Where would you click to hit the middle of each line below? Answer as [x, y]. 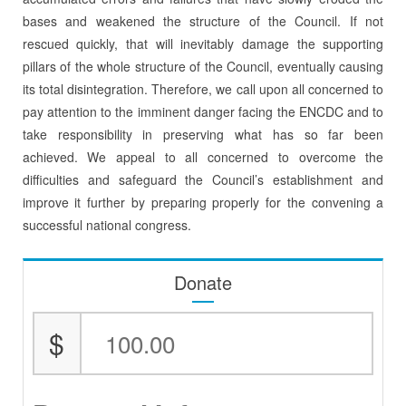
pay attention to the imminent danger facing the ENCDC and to [203, 111]
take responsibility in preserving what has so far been [203, 134]
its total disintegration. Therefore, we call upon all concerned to [203, 88]
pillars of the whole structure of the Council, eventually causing [203, 66]
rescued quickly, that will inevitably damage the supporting [203, 43]
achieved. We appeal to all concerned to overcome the [203, 156]
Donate [203, 282]
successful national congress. [106, 224]
